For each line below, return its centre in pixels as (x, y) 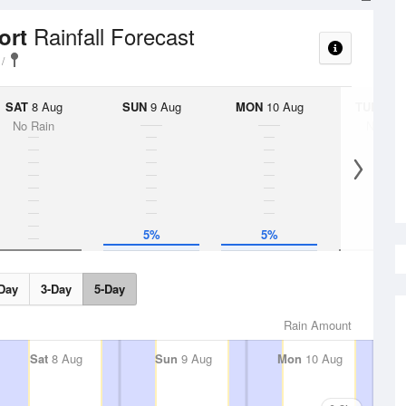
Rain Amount (318, 325)
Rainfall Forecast (114, 36)
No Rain (34, 126)
